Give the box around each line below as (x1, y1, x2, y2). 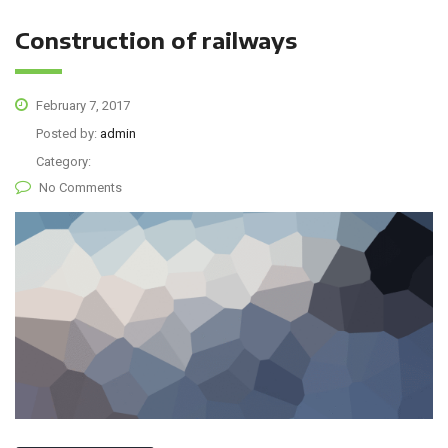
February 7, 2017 (33, 97, 130, 113)
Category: (36, 153, 91, 169)
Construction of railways (15, 25, 297, 54)
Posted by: (36, 125, 100, 141)
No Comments (39, 179, 122, 195)
